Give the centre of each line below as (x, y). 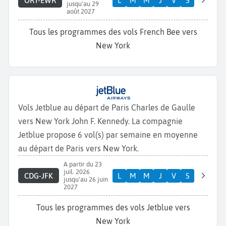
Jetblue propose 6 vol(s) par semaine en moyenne (108, 135)
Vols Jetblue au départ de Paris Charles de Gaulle (107, 108)
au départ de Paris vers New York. (78, 149)
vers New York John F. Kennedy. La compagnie (100, 121)
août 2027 (80, 12)
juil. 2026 (76, 172)
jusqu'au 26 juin (86, 180)
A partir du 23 (82, 164)
